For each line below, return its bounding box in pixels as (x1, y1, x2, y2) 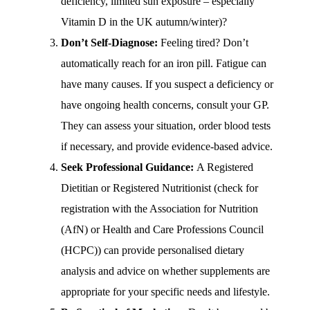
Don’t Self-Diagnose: (61, 37, 158, 48)
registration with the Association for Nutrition (61, 203, 258, 215)
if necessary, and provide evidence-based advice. (61, 140, 273, 152)
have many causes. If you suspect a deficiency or (61, 78, 273, 90)
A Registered (194, 161, 253, 173)
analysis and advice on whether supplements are (61, 265, 270, 277)
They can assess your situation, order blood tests (61, 120, 271, 131)
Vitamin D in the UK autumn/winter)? (61, 16, 227, 28)
